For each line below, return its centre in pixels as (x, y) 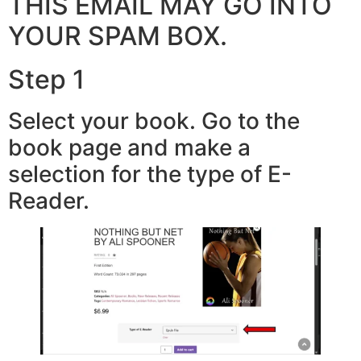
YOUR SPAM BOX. (118, 35)
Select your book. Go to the (154, 120)
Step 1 (46, 79)
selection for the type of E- (150, 174)
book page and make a (129, 147)
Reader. (49, 200)
